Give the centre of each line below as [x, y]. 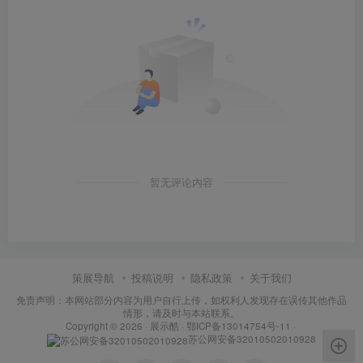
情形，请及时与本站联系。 [181, 312]
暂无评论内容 [181, 182]
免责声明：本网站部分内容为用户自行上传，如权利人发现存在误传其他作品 [181, 299]
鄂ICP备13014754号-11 [238, 325]
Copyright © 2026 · [107, 325]
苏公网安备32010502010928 [252, 338]
